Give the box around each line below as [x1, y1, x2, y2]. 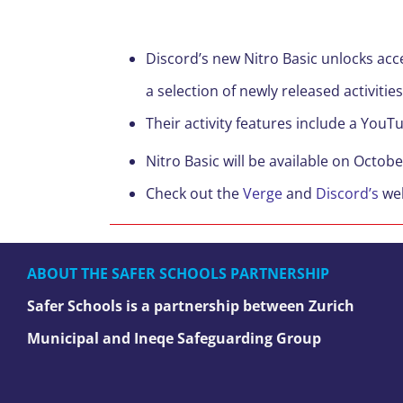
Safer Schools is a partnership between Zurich [27, 295, 354, 316]
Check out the [145, 183, 243, 203]
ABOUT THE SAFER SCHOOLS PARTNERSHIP [27, 263, 329, 283]
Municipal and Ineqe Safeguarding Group [27, 327, 321, 348]
